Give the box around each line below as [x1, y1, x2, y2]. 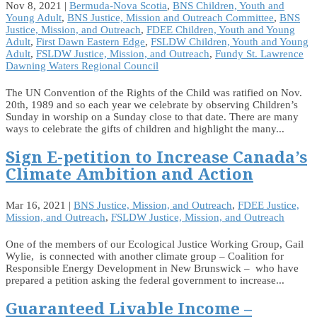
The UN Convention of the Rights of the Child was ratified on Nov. [6, 87, 302, 99]
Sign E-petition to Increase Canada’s [6, 145, 307, 168]
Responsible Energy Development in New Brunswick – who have [6, 263, 299, 275]
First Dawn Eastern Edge [36, 36, 145, 48]
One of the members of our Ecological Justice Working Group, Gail [6, 238, 304, 250]
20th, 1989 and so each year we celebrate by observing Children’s [6, 99, 298, 111]
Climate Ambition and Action [6, 162, 253, 185]
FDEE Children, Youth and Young [146, 24, 295, 36]
